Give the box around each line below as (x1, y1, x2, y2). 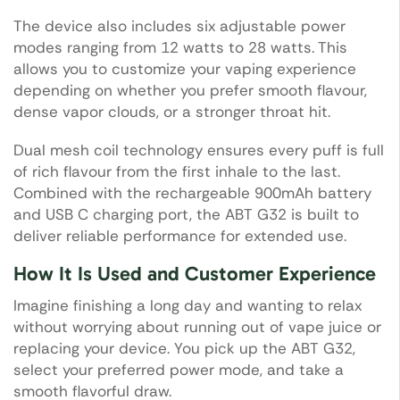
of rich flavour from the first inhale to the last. (13, 161, 340, 181)
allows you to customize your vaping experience (13, 59, 356, 79)
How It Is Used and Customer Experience (13, 262, 376, 287)
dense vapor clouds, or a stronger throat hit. (13, 102, 330, 122)
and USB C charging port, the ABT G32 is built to (13, 204, 359, 224)
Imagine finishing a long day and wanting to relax (13, 295, 362, 315)
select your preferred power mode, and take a (13, 359, 344, 379)
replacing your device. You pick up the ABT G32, (13, 337, 355, 358)
